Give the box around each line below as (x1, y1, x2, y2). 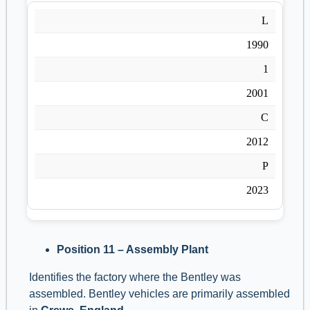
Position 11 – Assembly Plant (57, 244, 208, 256)
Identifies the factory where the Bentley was (29, 271, 241, 284)
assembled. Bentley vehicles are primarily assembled (29, 288, 290, 300)
